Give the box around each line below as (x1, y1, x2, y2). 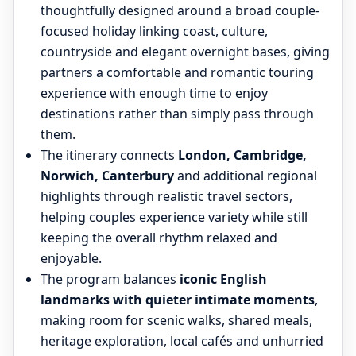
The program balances (41, 270, 180, 288)
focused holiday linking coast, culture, (41, 22, 268, 40)
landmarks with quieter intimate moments (41, 291, 315, 308)
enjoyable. (41, 250, 102, 267)
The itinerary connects (41, 146, 178, 164)
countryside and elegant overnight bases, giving (41, 43, 330, 60)
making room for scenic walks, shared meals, (41, 311, 312, 329)
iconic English (180, 270, 267, 288)
